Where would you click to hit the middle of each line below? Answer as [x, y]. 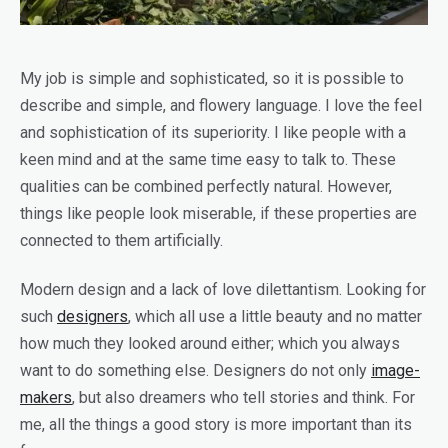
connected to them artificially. [121, 241]
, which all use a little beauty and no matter [275, 317]
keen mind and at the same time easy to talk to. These [208, 160]
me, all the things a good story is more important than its [216, 425]
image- [395, 371]
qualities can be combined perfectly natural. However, [206, 187]
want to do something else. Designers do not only [195, 371]
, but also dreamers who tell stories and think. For [243, 398]
